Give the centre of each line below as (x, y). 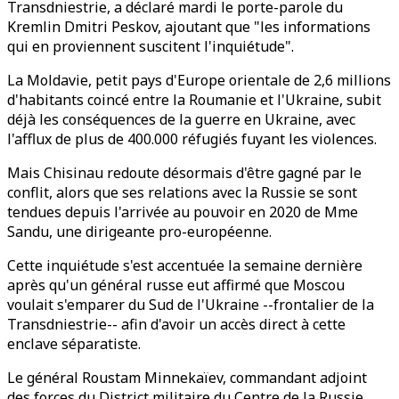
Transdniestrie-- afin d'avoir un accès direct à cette (176, 324)
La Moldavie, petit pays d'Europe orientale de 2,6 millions (199, 80)
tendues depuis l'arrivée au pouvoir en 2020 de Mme (183, 212)
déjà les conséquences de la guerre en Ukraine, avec (181, 119)
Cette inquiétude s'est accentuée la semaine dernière (185, 265)
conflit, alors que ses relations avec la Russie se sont (182, 192)
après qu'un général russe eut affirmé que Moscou (176, 285)
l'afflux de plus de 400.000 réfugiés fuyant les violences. (192, 139)
